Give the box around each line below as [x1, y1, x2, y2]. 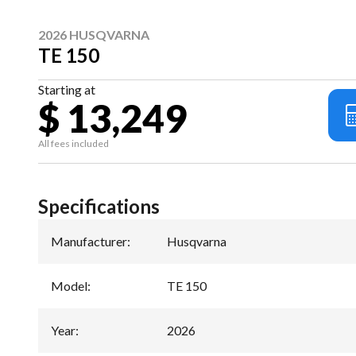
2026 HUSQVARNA [38, 27, 149, 43]
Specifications [38, 194, 160, 218]
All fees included [38, 137, 109, 150]
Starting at [38, 82, 95, 98]
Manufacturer [51, 233, 127, 249]
